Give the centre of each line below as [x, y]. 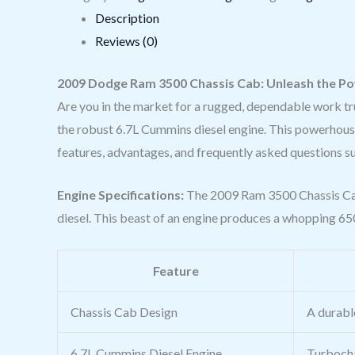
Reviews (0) [126, 40]
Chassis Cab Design [124, 311]
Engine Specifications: [120, 195]
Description [127, 17]
